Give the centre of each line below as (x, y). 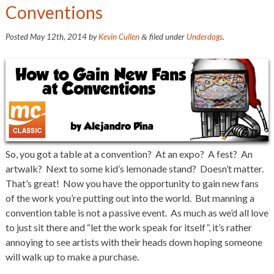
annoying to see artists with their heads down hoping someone (134, 242)
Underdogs (204, 36)
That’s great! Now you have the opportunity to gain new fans (132, 183)
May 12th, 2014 (58, 36)
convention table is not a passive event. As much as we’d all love (137, 212)
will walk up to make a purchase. (72, 256)
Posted (17, 36)
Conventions (54, 13)
